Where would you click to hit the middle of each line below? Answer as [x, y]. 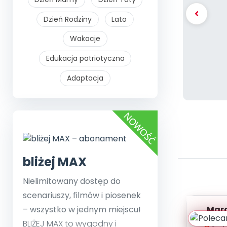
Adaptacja [85, 78]
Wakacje [85, 39]
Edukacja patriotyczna [85, 59]
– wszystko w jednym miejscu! [82, 209]
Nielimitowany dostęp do [72, 181]
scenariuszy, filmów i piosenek [82, 195]
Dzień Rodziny [67, 19]
